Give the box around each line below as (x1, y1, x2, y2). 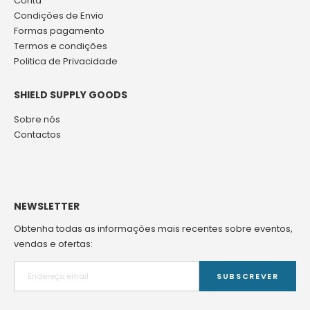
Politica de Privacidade (14, 55, 118, 69)
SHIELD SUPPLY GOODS (14, 87, 127, 102)
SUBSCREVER (217, 270, 279, 282)
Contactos (14, 127, 61, 141)
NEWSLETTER (14, 199, 80, 213)
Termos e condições (14, 39, 107, 53)
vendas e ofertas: (14, 237, 93, 250)
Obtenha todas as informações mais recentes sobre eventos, (14, 221, 293, 235)
